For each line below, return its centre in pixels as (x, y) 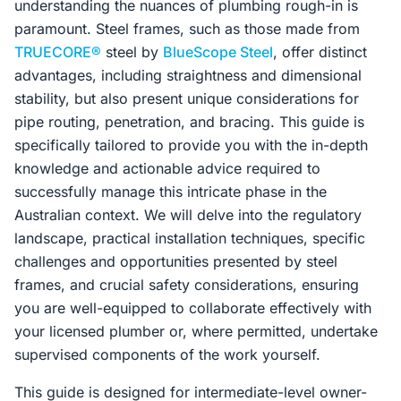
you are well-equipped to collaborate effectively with (193, 308)
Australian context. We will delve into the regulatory (188, 215)
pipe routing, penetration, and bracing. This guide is (189, 122)
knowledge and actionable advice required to (167, 168)
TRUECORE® (58, 52)
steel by (132, 52)
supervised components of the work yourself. (167, 354)
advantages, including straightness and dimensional (188, 75)
